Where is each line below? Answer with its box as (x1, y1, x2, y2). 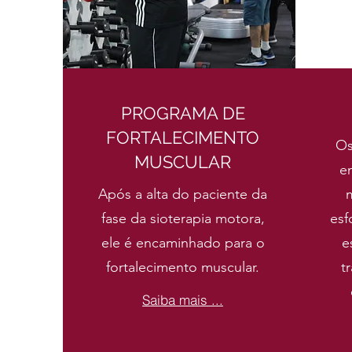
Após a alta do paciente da (98, 185, 267, 203)
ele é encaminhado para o (101, 234, 265, 251)
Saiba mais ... (142, 291, 223, 308)
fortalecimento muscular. (106, 258, 259, 276)
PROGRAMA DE (120, 103, 245, 123)
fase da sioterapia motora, (101, 210, 265, 227)
